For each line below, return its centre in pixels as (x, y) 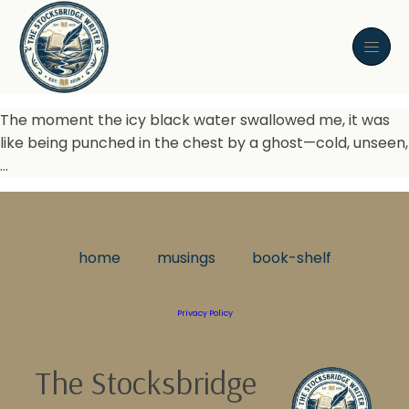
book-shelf (291, 257)
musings (186, 257)
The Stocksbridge (145, 382)
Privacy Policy (204, 313)
